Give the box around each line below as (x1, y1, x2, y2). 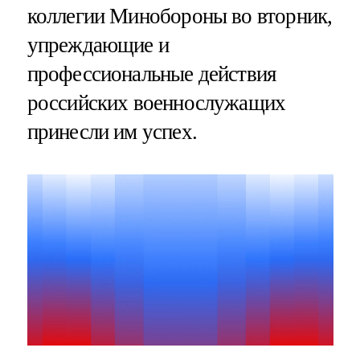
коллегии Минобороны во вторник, (27, 4, 333, 29)
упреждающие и (27, 33, 169, 58)
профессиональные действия (27, 62, 276, 87)
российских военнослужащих (27, 91, 286, 116)
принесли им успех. (27, 120, 197, 145)
